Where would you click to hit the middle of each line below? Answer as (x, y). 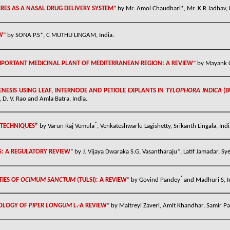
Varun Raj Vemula (71, 126)
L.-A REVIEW (90, 206)
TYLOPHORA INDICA (194, 91)
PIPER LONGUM (51, 206)
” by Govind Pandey (154, 180)
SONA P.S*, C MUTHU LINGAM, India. (65, 35)
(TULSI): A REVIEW (101, 180)
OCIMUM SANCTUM (48, 180)
